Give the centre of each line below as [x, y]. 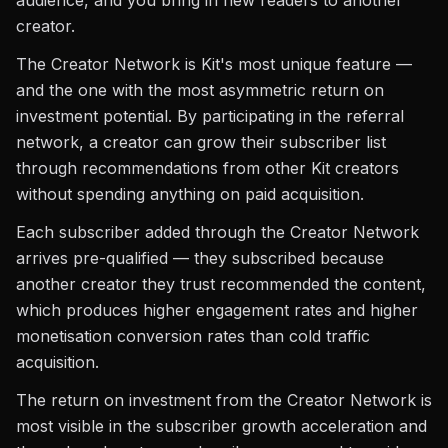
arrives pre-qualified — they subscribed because [200, 258]
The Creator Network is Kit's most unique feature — [214, 64]
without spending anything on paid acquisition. [190, 194]
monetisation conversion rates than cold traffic [193, 336]
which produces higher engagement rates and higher [217, 310]
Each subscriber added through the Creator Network [217, 232]
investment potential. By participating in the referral [210, 116]
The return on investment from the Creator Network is [224, 400]
